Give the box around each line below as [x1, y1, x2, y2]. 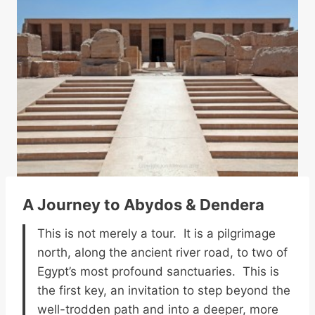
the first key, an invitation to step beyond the [37, 283, 290, 297]
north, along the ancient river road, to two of [37, 245, 288, 259]
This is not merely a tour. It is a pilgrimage [37, 226, 276, 240]
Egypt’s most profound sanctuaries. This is [37, 264, 279, 278]
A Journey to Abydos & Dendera [22, 195, 264, 214]
